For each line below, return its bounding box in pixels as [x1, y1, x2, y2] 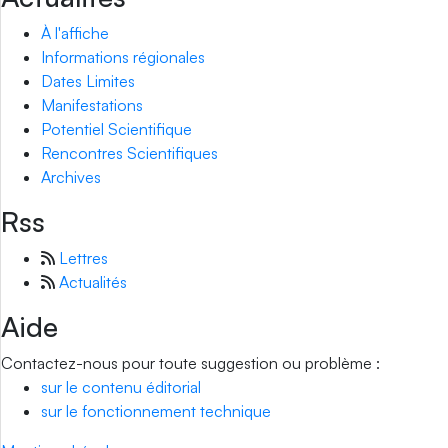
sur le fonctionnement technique [41, 401, 271, 421]
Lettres [59, 248, 108, 268]
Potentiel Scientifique [41, 119, 192, 139]
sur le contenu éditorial [41, 377, 201, 397]
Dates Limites [41, 71, 135, 91]
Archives [41, 167, 101, 187]
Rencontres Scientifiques [41, 143, 218, 163]
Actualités [59, 272, 127, 292]
